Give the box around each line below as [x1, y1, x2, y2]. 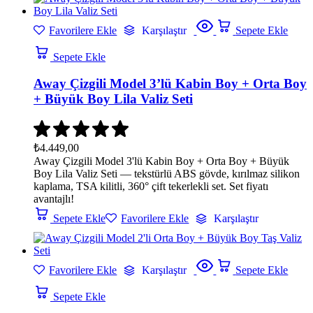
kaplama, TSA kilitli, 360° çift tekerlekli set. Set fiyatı [34, 180, 268, 193]
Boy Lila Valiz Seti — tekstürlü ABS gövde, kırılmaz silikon [34, 168, 300, 180]
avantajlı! [34, 193, 74, 205]
